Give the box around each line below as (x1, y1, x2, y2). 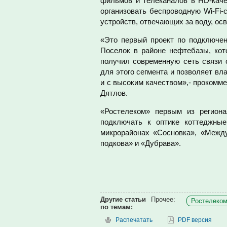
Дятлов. (100, 89, 128, 97)
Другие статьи (100, 196, 146, 203)
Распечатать (116, 216, 153, 223)
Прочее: (151, 196, 175, 203)
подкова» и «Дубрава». (100, 139, 181, 147)
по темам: (100, 203, 133, 211)
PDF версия (178, 216, 212, 223)
